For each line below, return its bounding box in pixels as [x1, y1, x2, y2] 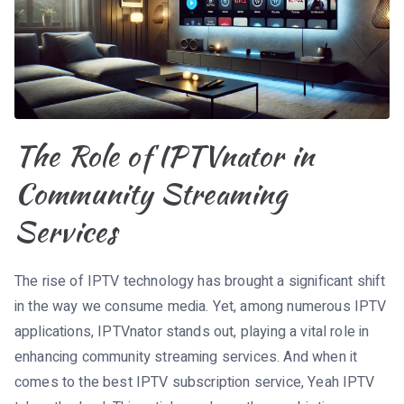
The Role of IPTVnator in [14, 133, 314, 177]
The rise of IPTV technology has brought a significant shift [14, 270, 386, 292]
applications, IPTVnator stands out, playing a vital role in [14, 320, 370, 343]
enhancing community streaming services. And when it [14, 345, 358, 368]
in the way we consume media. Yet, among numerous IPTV [14, 295, 387, 317]
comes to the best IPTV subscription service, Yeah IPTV [14, 371, 375, 393]
